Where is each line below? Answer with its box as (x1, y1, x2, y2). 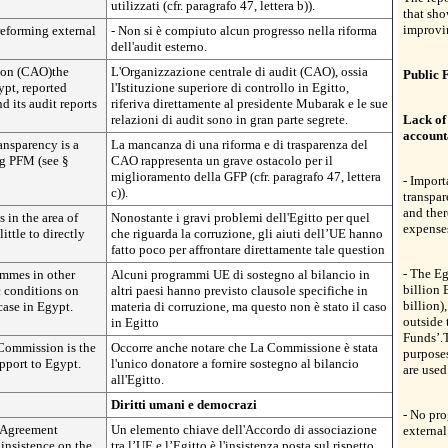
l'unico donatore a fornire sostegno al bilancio (111, 356, 359, 371)
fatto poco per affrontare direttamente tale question (111, 242, 385, 257)
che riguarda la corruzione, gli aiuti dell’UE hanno (111, 226, 383, 241)
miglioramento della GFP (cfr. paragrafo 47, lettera (111, 169, 381, 184)
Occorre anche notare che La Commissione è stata (111, 340, 378, 355)
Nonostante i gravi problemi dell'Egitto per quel (111, 210, 370, 225)
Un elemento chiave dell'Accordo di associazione (111, 422, 377, 437)
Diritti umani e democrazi (111, 397, 257, 412)
